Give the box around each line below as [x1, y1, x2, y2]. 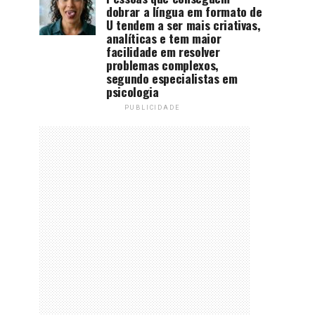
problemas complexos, [106, 55, 219, 74]
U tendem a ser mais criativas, [106, 15, 261, 34]
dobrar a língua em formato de [106, 1, 262, 20]
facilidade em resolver [106, 41, 220, 60]
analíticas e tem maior [106, 28, 221, 47]
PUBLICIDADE [124, 103, 180, 111]
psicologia [106, 82, 159, 101]
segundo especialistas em [106, 68, 238, 87]
